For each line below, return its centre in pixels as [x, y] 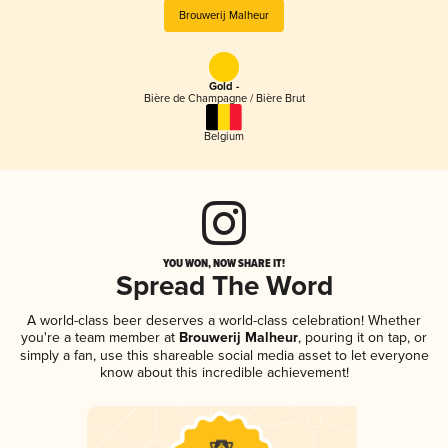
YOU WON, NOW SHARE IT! [224, 262]
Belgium [224, 136]
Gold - [224, 87]
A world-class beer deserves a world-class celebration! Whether [224, 320]
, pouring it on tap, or [362, 337]
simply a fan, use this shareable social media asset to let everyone [224, 355]
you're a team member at [98, 337]
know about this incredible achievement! [224, 372]
